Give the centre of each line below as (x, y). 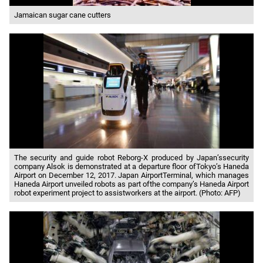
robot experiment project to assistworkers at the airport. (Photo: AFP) (127, 193)
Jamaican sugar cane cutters (62, 15)
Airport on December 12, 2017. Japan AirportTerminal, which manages (131, 176)
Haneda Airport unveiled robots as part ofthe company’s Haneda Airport (131, 184)
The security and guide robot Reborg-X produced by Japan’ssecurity (131, 158)
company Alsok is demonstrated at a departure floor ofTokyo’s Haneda (131, 167)
